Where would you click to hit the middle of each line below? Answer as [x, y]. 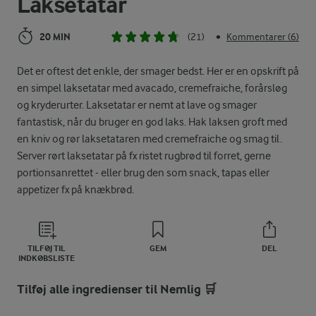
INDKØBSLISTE [47, 258]
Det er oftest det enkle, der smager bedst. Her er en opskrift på [158, 71]
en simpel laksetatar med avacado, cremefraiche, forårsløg [152, 88]
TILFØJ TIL [47, 248]
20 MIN [55, 37]
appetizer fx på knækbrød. [75, 189]
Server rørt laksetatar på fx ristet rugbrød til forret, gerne [144, 156]
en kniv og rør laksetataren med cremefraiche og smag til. [150, 139]
